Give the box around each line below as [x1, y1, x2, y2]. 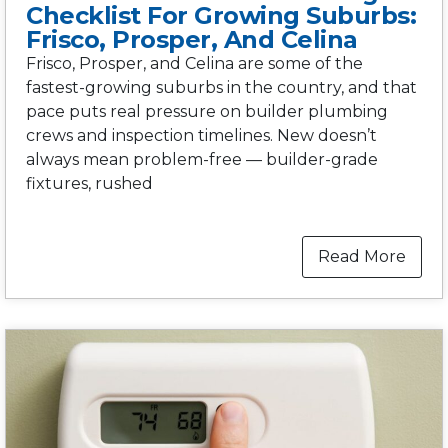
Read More [318, 246, 406, 266]
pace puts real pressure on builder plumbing [26, 101, 388, 121]
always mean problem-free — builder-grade [26, 149, 378, 169]
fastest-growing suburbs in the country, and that [26, 77, 417, 97]
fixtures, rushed [26, 173, 153, 193]
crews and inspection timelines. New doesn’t [26, 125, 377, 145]
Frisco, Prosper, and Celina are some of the [26, 53, 363, 73]
